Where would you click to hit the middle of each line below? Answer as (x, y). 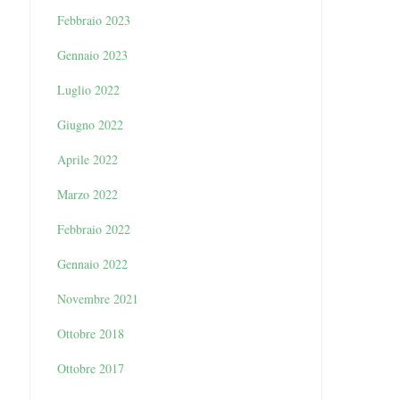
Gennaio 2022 (92, 263)
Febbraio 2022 (93, 229)
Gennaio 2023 (92, 54)
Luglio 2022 (88, 89)
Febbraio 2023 (93, 20)
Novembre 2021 (97, 298)
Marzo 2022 (87, 194)
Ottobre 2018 (90, 333)
